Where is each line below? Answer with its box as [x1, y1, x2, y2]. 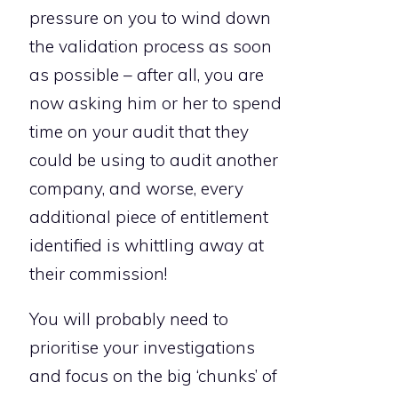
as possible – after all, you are [29, 64, 264, 86]
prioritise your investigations [29, 337, 255, 359]
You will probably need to [29, 308, 228, 330]
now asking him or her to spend [29, 92, 282, 115]
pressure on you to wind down [29, 7, 271, 29]
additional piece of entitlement [29, 206, 268, 228]
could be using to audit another [29, 149, 278, 171]
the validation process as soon [29, 36, 272, 58]
